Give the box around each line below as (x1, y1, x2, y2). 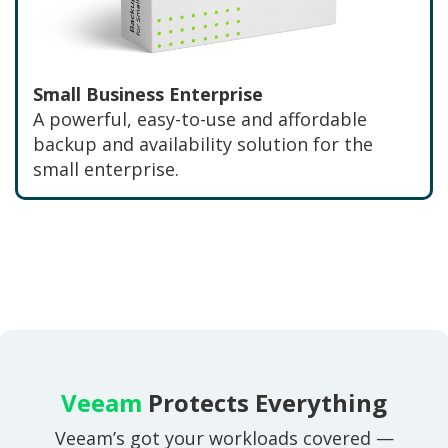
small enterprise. (33, 156, 179, 181)
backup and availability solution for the (33, 131, 373, 156)
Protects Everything (142, 385, 387, 419)
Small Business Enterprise (33, 81, 263, 106)
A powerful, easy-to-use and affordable (33, 106, 367, 131)
